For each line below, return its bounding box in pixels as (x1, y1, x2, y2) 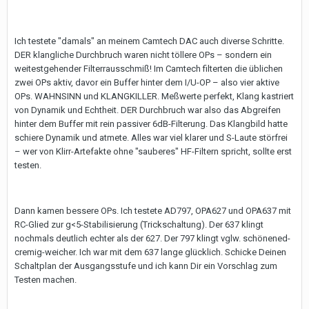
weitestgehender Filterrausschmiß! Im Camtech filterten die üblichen (14, 63, 283, 74)
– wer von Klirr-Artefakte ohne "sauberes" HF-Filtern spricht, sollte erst (14, 146, 292, 157)
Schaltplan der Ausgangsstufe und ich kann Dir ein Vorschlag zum (14, 261, 277, 271)
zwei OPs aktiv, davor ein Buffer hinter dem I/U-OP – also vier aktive (14, 77, 279, 88)
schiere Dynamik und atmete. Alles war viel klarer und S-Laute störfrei (14, 132, 288, 143)
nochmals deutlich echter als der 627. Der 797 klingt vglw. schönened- (14, 233, 290, 243)
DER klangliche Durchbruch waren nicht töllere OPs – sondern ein (14, 50, 272, 60)
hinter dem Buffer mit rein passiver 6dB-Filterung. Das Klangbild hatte (14, 119, 288, 129)
